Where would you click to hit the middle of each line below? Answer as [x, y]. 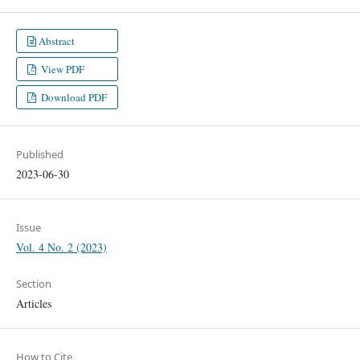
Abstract [57, 41]
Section [33, 284]
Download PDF [73, 98]
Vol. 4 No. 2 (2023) [61, 247]
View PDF [62, 70]
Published [39, 155]
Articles [33, 304]
